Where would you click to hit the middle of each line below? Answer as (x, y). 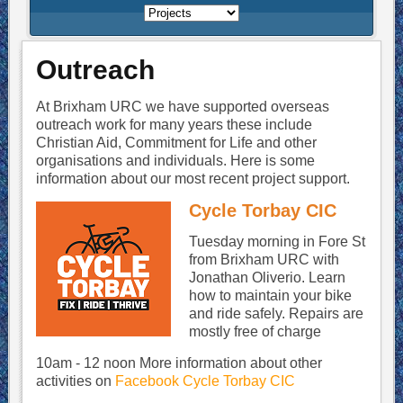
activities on (75, 381)
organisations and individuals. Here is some (175, 161)
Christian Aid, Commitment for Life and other (176, 143)
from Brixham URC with (264, 260)
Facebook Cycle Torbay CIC (205, 381)
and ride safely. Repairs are (276, 313)
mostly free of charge (255, 331)
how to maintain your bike (270, 296)
